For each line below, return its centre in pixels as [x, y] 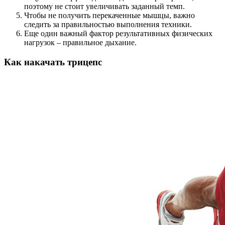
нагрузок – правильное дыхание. [80, 43]
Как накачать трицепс [53, 62]
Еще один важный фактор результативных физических [118, 34]
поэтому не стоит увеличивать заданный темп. [104, 7]
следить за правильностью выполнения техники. [108, 25]
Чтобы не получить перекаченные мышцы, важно [109, 16]
